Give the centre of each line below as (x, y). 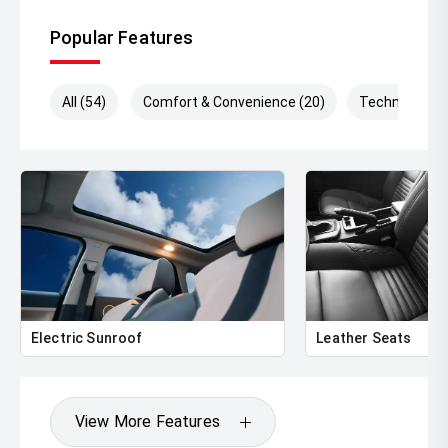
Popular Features (122, 38)
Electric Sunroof (87, 338)
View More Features (147, 422)
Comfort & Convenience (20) (234, 102)
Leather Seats (364, 338)
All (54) (84, 102)
